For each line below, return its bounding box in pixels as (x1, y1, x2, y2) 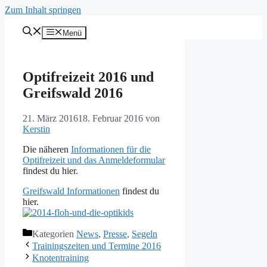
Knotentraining (32, 253, 89, 263)
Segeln (132, 229, 157, 240)
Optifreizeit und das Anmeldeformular (23, 155, 165, 166)
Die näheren (23, 144, 71, 155)
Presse (103, 229, 127, 240)
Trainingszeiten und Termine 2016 (32, 241, 161, 252)
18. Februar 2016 (78, 113, 143, 124)
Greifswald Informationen (23, 186, 120, 197)
